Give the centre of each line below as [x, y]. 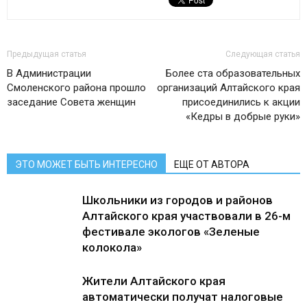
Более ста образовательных [233, 73]
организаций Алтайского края [229, 88]
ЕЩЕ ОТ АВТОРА [212, 164]
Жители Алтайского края [154, 281]
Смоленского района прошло [76, 88]
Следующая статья [263, 54]
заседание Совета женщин [71, 102]
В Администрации [49, 73]
